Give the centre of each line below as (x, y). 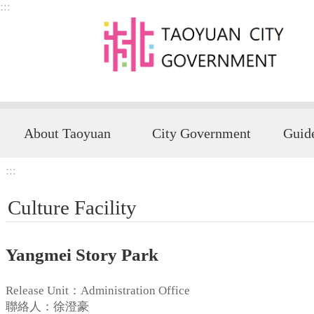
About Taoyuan (67, 133)
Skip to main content (57, 13)
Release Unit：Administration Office (98, 291)
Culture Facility (72, 207)
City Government (202, 133)
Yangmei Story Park (82, 255)
